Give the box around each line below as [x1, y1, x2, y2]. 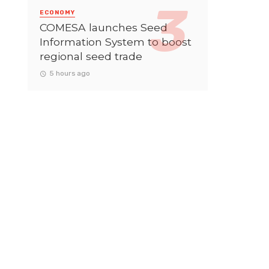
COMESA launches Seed [40, 20, 168, 34]
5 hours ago [49, 68, 90, 77]
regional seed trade [40, 49, 142, 62]
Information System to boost [40, 35, 192, 48]
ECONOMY [40, 8, 75, 16]
